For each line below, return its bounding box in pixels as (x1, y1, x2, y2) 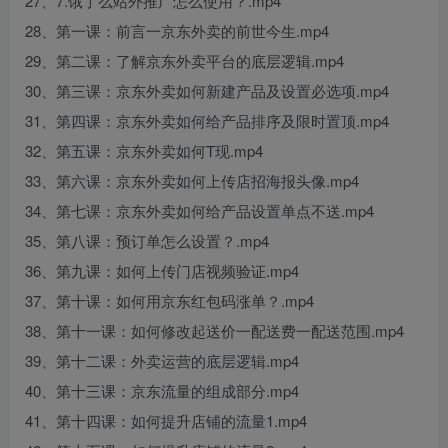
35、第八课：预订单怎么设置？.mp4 (25, 230, 269, 251)
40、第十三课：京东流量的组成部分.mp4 (25, 380, 299, 401)
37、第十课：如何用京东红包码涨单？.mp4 (25, 290, 314, 311)
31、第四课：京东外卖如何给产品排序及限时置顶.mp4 (25, 110, 389, 131)
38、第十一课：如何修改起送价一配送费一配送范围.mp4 (25, 320, 404, 341)
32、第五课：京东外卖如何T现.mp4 (25, 140, 263, 161)
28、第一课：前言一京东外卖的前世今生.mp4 (25, 20, 329, 41)
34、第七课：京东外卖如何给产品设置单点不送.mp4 (25, 200, 374, 221)
